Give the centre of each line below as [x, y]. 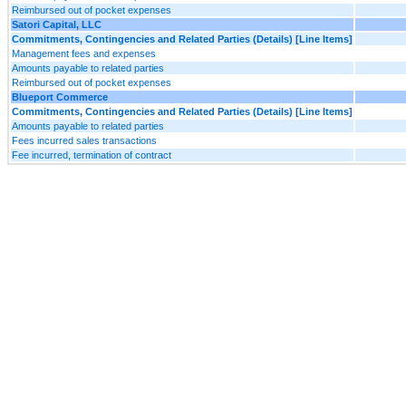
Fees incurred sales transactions [84, 140]
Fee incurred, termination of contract [92, 155]
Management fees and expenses [84, 53]
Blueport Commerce [60, 97]
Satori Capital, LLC [57, 24]
